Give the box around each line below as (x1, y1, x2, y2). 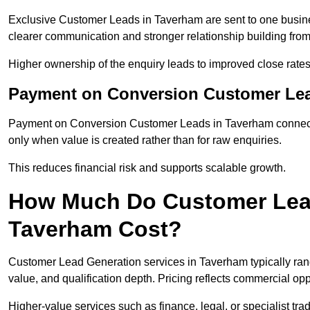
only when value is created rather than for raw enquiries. (8, 134, 282, 147)
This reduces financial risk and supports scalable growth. (8, 162, 286, 174)
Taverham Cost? (8, 217, 182, 242)
